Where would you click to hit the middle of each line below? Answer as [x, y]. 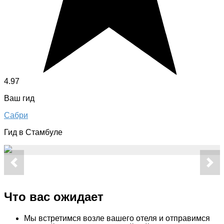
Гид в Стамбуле [33, 132]
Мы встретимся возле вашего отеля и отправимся [117, 218]
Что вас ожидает [54, 197]
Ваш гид [19, 98]
